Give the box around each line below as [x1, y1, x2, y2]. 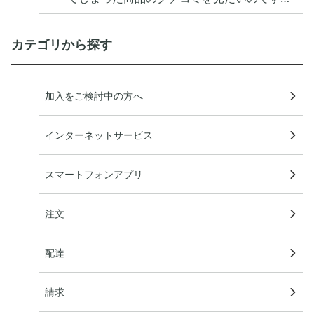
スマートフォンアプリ [45, 168, 143, 180]
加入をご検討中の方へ [45, 90, 143, 102]
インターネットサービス [45, 129, 153, 141]
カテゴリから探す [11, 37, 112, 52]
